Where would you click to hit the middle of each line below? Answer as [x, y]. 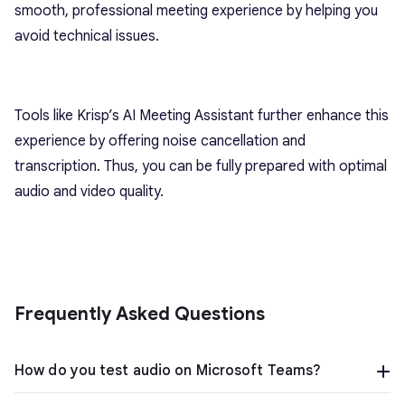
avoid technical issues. [87, 36]
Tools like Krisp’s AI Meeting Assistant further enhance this [202, 115]
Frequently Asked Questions [140, 314]
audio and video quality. [89, 191]
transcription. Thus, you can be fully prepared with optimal [201, 166]
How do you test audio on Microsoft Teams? [168, 370]
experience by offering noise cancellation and [160, 141]
